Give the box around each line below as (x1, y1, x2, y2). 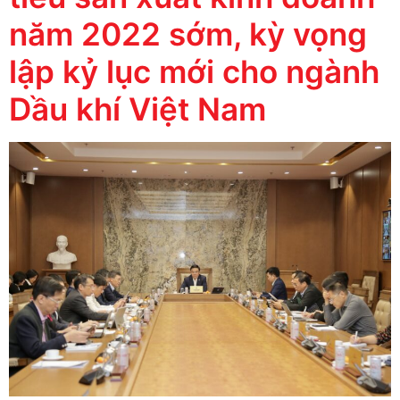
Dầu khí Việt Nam (9, 89, 266, 128)
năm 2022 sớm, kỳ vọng (9, 14, 367, 53)
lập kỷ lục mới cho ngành (9, 52, 379, 90)
